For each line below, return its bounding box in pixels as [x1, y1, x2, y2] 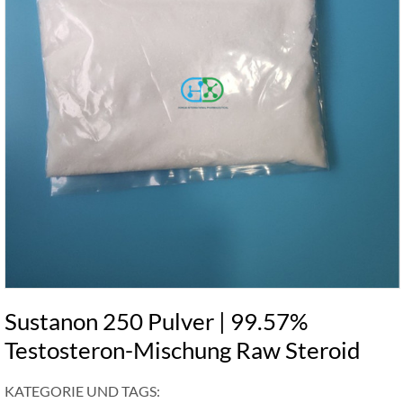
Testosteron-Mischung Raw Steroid [4, 336, 361, 364]
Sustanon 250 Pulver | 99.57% [4, 307, 308, 336]
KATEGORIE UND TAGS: [4, 382, 160, 399]
